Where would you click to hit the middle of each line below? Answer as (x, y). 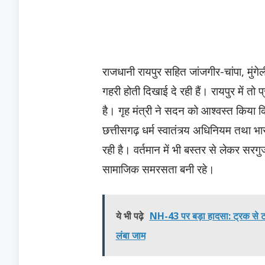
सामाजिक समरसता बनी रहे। (158, 169)
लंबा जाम (130, 236)
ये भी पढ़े (130, 216)
